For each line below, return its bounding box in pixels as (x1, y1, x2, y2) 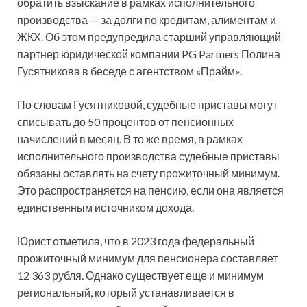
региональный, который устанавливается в (17, 285, 234, 299)
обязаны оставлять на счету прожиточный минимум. (17, 166, 280, 180)
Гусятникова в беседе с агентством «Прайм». (17, 64, 242, 77)
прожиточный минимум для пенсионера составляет (17, 251, 278, 265)
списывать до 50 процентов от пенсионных (17, 114, 234, 128)
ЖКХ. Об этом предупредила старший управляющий (17, 29, 281, 43)
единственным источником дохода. (17, 200, 194, 214)
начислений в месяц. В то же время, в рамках (17, 132, 243, 145)
